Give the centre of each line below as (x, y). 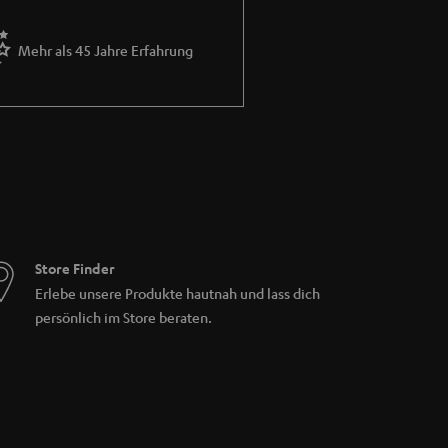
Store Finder (74, 268)
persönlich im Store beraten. (123, 316)
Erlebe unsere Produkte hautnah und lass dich (177, 292)
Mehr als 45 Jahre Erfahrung (105, 49)
